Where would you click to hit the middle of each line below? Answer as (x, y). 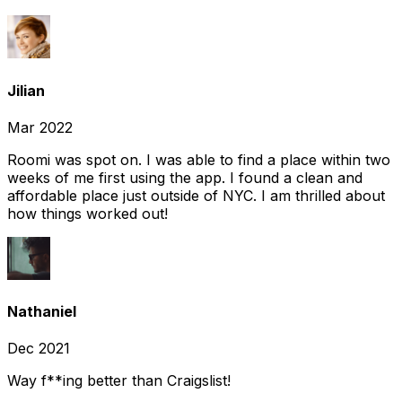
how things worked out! (87, 213)
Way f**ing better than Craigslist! (119, 381)
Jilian (26, 90)
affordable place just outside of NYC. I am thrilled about (196, 195)
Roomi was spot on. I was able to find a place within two (199, 159)
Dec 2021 (39, 349)
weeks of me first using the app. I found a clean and (185, 177)
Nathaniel (42, 312)
